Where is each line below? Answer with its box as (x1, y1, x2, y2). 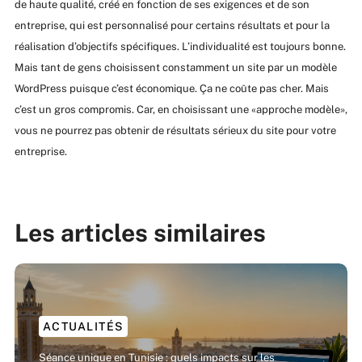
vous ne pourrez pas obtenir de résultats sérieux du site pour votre (14, 124, 336, 137)
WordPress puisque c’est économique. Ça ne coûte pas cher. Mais (14, 82, 329, 95)
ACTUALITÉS (42, 320, 124, 334)
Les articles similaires (14, 218, 266, 248)
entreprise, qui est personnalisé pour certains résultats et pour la (14, 19, 330, 32)
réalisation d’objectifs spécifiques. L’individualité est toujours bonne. (14, 40, 346, 53)
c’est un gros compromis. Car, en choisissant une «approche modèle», (14, 103, 347, 116)
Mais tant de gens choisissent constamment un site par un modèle (14, 61, 337, 74)
